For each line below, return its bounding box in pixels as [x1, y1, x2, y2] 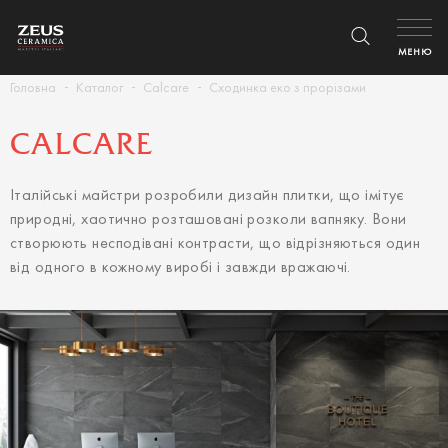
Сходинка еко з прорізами [209, 82, 366, 95]
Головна [10, 82, 56, 95]
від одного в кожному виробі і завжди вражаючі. [10, 260, 351, 276]
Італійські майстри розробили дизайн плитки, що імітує [10, 188, 405, 204]
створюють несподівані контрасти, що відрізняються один [10, 236, 421, 252]
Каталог [76, 82, 123, 95]
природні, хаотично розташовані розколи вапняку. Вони [10, 212, 407, 228]
